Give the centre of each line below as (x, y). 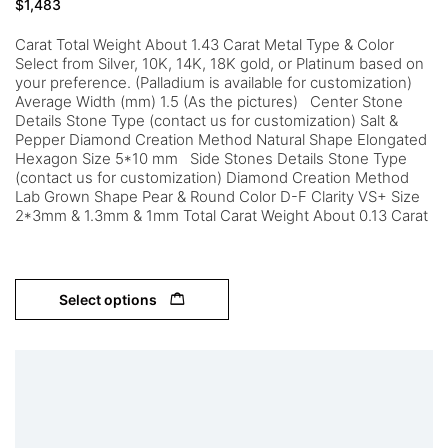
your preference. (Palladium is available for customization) (213, 82)
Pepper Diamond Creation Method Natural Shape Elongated (221, 139)
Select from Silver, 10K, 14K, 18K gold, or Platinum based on (219, 63)
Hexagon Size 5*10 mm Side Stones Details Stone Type (211, 158)
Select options (108, 299)
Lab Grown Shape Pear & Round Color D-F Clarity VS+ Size (217, 196)
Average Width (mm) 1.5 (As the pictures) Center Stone (209, 101)
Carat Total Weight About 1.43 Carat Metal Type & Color (204, 44)
